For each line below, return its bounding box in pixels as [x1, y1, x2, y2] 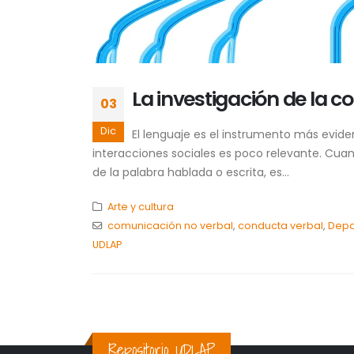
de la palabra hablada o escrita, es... [92, 164, 289, 180]
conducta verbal [237, 218, 323, 232]
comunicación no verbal [107, 218, 233, 232]
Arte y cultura [107, 199, 174, 213]
